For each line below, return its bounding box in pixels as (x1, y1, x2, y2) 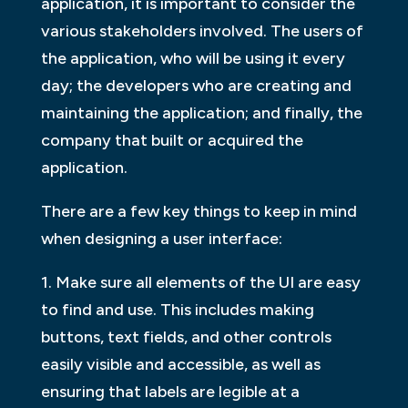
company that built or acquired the (40, 130, 303, 151)
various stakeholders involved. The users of (40, 21, 363, 42)
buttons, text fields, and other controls (40, 327, 331, 348)
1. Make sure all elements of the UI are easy (40, 272, 361, 293)
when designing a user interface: (40, 229, 282, 250)
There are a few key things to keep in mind (40, 201, 357, 222)
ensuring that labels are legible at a (40, 382, 300, 403)
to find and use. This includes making (40, 300, 314, 321)
